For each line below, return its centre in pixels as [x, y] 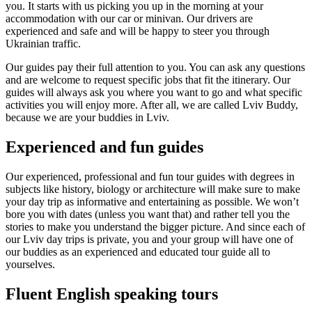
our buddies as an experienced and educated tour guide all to [138, 251]
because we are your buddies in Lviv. [87, 118]
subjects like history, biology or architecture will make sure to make [153, 189]
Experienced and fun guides [104, 147]
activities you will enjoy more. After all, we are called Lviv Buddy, [152, 105]
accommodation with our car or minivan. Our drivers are [129, 19]
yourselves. [30, 264]
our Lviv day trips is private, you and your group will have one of [149, 239]
